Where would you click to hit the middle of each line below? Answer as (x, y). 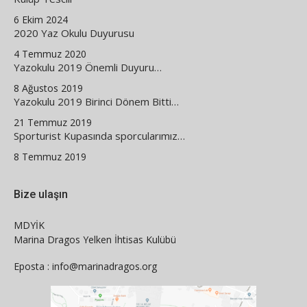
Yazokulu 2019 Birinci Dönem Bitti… (96, 101)
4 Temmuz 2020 (50, 53)
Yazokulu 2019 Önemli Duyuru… (88, 67)
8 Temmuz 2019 (50, 156)
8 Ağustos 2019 (48, 88)
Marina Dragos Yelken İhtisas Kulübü (95, 239)
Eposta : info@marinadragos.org (85, 266)
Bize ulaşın (41, 194)
